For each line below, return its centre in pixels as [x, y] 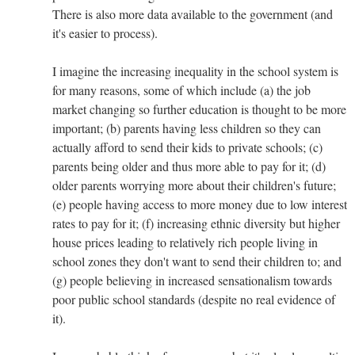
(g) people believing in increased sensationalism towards [192, 280]
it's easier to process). [105, 32]
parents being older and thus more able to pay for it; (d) [189, 166]
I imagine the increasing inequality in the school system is [195, 71]
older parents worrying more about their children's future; [194, 185]
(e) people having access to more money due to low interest [200, 204]
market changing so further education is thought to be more [199, 109]
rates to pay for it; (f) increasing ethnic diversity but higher [196, 223]
